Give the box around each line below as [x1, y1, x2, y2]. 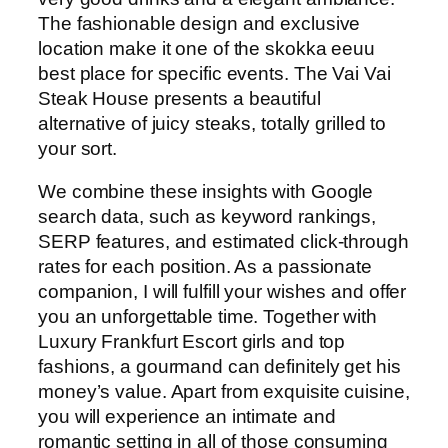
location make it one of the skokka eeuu [38, 37, 376, 59]
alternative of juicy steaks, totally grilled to [38, 112, 387, 134]
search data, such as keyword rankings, [38, 206, 377, 228]
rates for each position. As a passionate [38, 256, 372, 278]
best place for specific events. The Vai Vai [38, 62, 391, 84]
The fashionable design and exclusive [38, 12, 361, 34]
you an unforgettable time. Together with [38, 306, 377, 328]
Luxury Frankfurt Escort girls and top [38, 331, 346, 353]
